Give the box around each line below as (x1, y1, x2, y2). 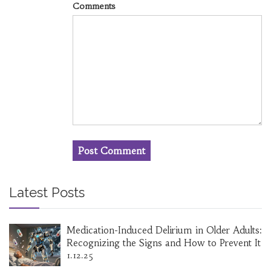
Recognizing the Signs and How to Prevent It (67, 237, 261, 249)
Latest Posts (9, 184, 85, 201)
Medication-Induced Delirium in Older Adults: (67, 224, 262, 237)
